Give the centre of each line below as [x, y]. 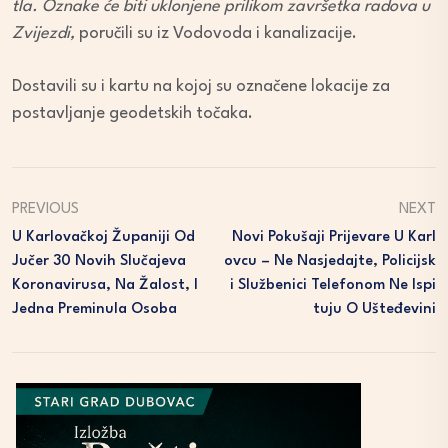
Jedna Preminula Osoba [94, 309]
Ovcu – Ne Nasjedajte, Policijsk [330, 261]
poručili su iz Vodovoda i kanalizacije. [216, 33]
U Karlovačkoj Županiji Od [103, 237]
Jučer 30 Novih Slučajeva [99, 261]
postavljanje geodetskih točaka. [132, 113]
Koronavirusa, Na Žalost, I [105, 285]
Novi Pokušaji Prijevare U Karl [334, 237]
